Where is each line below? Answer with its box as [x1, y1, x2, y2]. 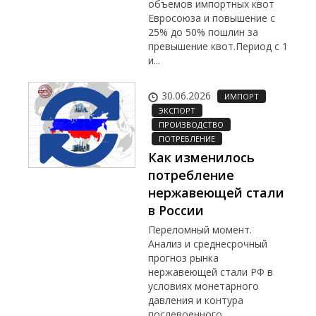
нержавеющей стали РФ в [148, 265, 273, 279]
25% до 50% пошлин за [148, 25, 258, 39]
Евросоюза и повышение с [148, 11, 275, 25]
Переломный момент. [148, 222, 252, 236]
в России [148, 201, 204, 219]
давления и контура [148, 293, 243, 307]
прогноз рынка [148, 250, 219, 265]
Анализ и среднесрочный [148, 236, 267, 250]
